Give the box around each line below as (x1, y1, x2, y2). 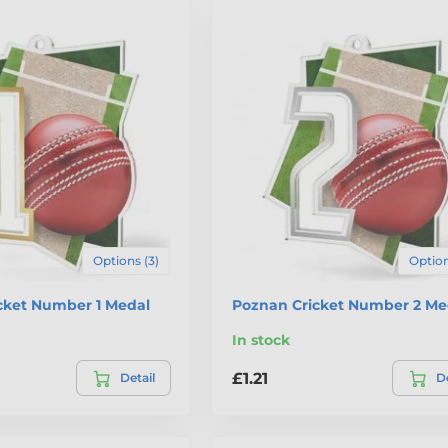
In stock (231, 331, 290, 350)
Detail (119, 370, 155, 386)
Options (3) (92, 253, 159, 269)
